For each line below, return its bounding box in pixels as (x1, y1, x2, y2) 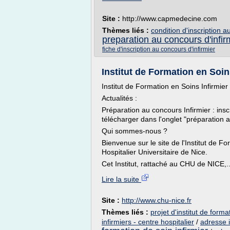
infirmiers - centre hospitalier (102, 218, 194, 226)
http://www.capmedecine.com (122, 14, 217, 23)
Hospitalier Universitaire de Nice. (102, 148, 207, 156)
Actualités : (102, 94, 137, 102)
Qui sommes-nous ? (102, 127, 167, 135)
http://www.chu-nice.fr (122, 196, 191, 204)
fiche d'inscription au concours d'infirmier (102, 46, 215, 53)
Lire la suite (102, 175, 141, 183)
